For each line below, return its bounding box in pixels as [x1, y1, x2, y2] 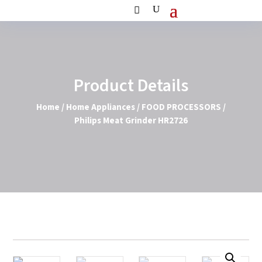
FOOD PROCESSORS [141, 101, 221, 113]
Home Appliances [65, 101, 135, 113]
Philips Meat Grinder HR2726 [74, 115, 188, 127]
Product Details [73, 73, 188, 98]
